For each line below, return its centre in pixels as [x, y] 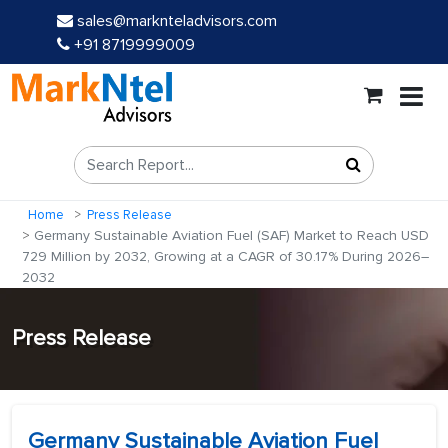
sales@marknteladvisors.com [177, 21]
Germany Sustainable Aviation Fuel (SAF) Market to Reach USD [229, 236]
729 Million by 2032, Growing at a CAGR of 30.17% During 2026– [225, 257]
